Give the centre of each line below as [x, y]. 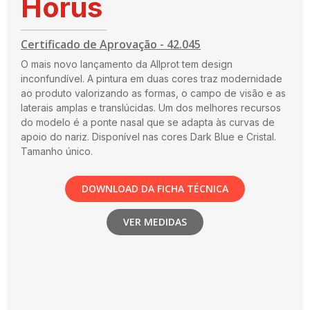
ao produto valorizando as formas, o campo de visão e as [153, 93]
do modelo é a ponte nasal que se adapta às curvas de [148, 122]
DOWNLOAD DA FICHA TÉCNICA [155, 188]
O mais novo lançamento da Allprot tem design [127, 64]
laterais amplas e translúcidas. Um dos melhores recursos [151, 108]
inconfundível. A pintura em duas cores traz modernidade [152, 79]
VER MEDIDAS [155, 221]
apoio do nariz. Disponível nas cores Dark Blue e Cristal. [148, 137]
